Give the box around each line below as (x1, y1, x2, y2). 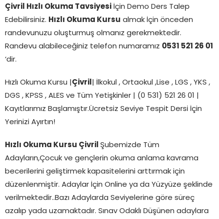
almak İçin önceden (121, 16, 193, 24)
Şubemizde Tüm (100, 141, 159, 149)
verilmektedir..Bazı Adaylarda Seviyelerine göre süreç (5, 194, 195, 202)
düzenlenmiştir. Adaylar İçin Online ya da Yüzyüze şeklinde (5, 181, 213, 189)
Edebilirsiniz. (5, 16, 48, 24)
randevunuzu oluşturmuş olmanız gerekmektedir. (5, 29, 181, 37)
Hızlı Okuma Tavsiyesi (26, 3, 111, 11)
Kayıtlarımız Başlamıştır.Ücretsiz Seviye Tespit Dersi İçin (5, 105, 202, 113)
